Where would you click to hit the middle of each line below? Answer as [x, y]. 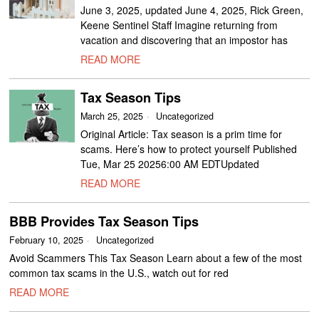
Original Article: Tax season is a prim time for [182, 134]
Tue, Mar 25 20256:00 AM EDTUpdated [170, 164]
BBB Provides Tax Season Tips [104, 221]
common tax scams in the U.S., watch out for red [119, 273]
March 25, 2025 [112, 116]
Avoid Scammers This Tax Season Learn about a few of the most [156, 258]
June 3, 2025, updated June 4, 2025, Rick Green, [192, 10]
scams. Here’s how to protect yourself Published [189, 149]
